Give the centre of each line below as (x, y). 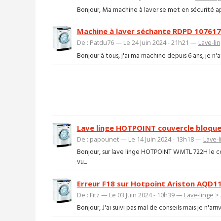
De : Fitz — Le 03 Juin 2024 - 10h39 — (130, 195)
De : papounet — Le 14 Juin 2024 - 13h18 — (140, 139)
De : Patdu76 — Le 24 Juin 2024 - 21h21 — (137, 43)
